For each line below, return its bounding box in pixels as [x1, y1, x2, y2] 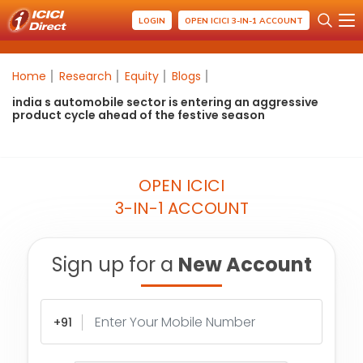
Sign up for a [51, 251, 178, 278]
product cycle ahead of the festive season [12, 107, 265, 123]
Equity [125, 68, 159, 84]
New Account [177, 251, 312, 278]
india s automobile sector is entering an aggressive [12, 94, 318, 110]
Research [59, 68, 112, 84]
